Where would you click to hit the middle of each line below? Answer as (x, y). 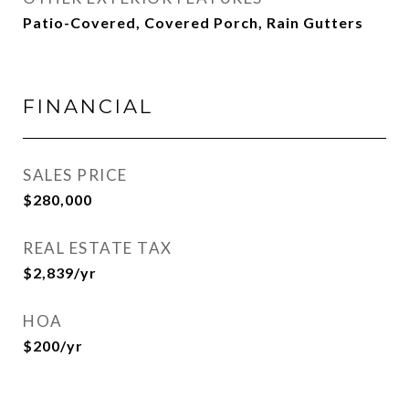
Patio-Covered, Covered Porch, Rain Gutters (193, 22)
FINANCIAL (88, 106)
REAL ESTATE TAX (98, 248)
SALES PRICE (75, 175)
